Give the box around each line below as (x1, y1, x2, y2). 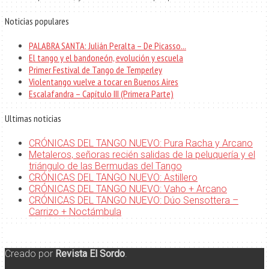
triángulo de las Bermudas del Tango (29, 160, 182, 172)
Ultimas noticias (5, 112, 61, 125)
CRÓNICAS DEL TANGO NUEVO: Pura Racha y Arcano (29, 137, 253, 149)
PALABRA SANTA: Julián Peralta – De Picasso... (29, 39, 186, 52)
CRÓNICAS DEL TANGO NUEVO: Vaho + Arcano (29, 183, 227, 195)
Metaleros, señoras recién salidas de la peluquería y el (29, 148, 255, 160)
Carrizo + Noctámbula (29, 205, 121, 217)
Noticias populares (5, 14, 69, 27)
